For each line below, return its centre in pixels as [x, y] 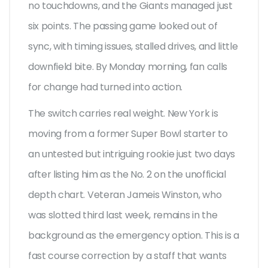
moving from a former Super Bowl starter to [128, 134]
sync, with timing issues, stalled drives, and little [133, 47]
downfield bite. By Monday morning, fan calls [128, 67]
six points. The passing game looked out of [123, 26]
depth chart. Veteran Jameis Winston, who [125, 195]
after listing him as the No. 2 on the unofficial [127, 175]
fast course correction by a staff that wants [127, 256]
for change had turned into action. [106, 87]
